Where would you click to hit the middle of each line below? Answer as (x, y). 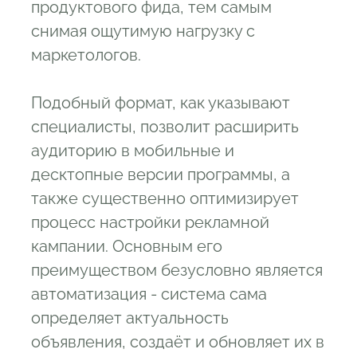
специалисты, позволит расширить (165, 127)
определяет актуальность (130, 318)
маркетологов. (86, 55)
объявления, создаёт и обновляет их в (178, 342)
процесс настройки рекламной (150, 222)
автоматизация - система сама (149, 294)
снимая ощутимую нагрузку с (143, 31)
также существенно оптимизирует (165, 198)
